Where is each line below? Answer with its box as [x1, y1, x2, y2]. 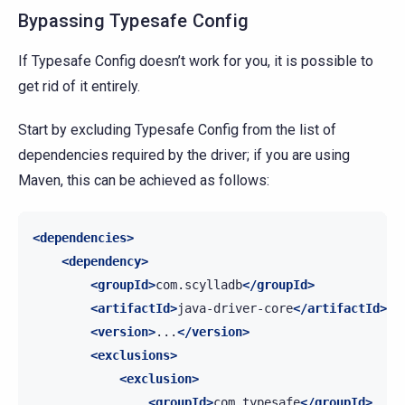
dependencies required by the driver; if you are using [18, 146, 350, 164]
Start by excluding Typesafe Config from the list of [18, 120, 336, 138]
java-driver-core [177, 300, 293, 316]
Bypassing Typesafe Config [18, 9, 249, 32]
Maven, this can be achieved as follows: [18, 171, 269, 189]
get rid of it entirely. [18, 77, 140, 95]
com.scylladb [155, 277, 242, 292]
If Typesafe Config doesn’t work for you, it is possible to [18, 52, 373, 70]
